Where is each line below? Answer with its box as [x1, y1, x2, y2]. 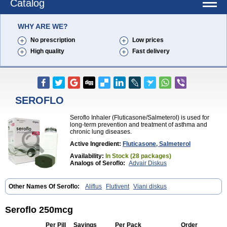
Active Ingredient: [70, 140, 123, 147]
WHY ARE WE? [18, 22, 68, 30]
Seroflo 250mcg [5, 205, 73, 215]
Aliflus [85, 183, 102, 190]
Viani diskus [133, 183, 167, 190]
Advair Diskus [129, 160, 167, 167]
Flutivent [106, 183, 129, 190]
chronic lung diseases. [70, 128, 132, 135]
